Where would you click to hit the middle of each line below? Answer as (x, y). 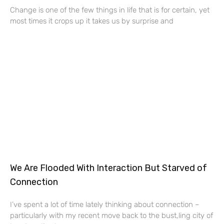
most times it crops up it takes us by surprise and (92, 21)
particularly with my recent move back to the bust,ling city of (111, 215)
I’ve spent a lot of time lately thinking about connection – (105, 204)
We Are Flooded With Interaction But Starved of (108, 168)
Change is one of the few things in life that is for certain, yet (110, 10)
